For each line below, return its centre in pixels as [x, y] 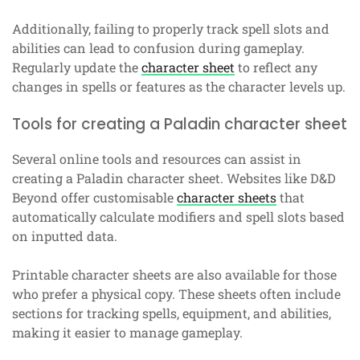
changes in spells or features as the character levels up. [179, 87]
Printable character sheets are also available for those [174, 275]
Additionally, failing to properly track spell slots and [171, 29]
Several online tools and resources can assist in [157, 159]
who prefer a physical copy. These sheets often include [176, 294]
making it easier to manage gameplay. [127, 333]
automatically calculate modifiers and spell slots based [178, 217]
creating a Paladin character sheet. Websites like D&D [174, 178]
